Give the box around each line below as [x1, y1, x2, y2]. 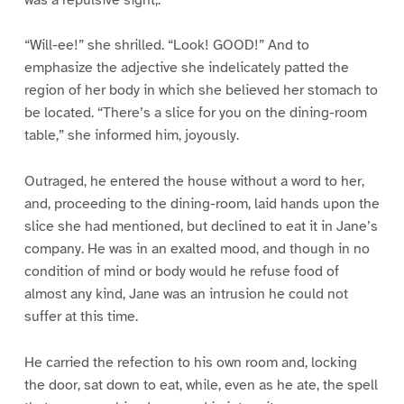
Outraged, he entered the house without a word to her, [23, 172, 364, 191]
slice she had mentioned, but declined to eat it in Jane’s [23, 217, 378, 236]
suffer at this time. [23, 308, 138, 326]
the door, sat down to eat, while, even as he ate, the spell [23, 376, 378, 395]
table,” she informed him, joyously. [23, 126, 239, 145]
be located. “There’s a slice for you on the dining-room [23, 104, 367, 123]
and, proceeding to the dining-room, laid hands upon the [23, 195, 380, 214]
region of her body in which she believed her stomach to [23, 81, 378, 100]
